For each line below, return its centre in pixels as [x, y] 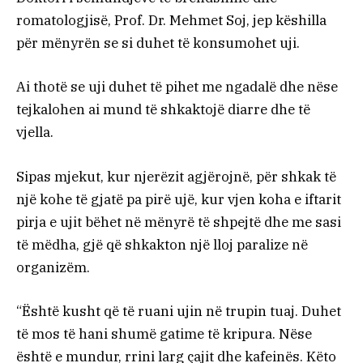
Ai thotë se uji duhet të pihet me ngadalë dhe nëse [177, 87]
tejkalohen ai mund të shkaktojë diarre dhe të [163, 110]
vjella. [35, 132]
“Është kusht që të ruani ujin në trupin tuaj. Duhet [179, 311]
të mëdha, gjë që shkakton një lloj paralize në [162, 244]
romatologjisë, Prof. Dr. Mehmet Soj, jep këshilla [171, 21]
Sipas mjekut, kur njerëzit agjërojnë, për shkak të [176, 176]
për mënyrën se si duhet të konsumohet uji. [158, 43]
